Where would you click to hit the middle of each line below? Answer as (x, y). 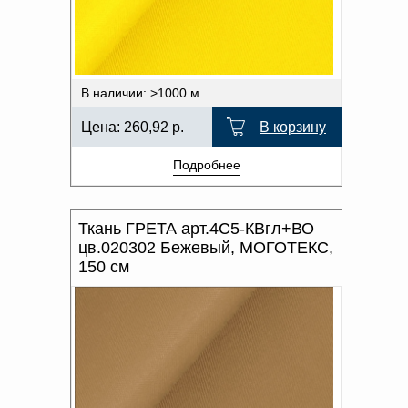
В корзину (293, 127)
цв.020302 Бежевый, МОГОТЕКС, (206, 248)
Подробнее (206, 165)
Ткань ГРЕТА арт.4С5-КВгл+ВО (196, 229)
